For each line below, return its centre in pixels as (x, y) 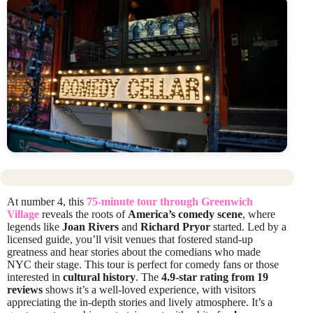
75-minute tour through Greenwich (170, 202)
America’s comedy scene (185, 214)
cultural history (99, 277)
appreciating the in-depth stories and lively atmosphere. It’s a (140, 303)
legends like (35, 227)
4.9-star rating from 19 (215, 277)
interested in (35, 277)
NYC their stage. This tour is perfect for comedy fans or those (143, 265)
